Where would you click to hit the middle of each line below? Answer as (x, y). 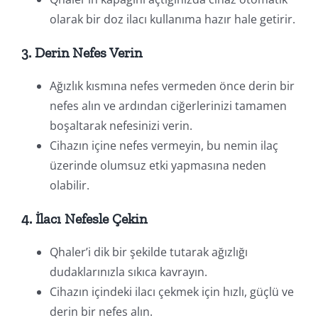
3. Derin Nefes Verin (81, 52)
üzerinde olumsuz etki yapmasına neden (158, 165)
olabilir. (69, 185)
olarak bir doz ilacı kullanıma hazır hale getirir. (172, 19)
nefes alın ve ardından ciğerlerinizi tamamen (168, 105)
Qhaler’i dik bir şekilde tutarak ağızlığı (148, 252)
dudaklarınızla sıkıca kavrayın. (128, 272)
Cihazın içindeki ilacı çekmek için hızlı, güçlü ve (171, 291)
